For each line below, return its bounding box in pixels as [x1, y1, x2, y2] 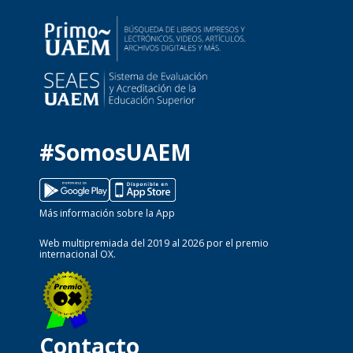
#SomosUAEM [39, 136, 191, 167]
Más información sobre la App [39, 206, 175, 220]
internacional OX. [39, 247, 116, 261]
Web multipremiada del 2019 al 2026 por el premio [39, 236, 269, 250]
